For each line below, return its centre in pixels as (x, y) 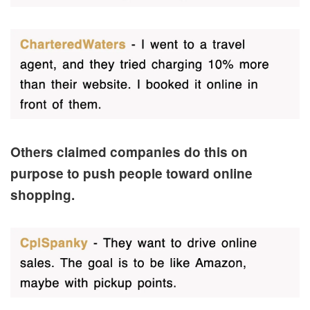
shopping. (43, 194)
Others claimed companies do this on (129, 152)
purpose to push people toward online (131, 173)
